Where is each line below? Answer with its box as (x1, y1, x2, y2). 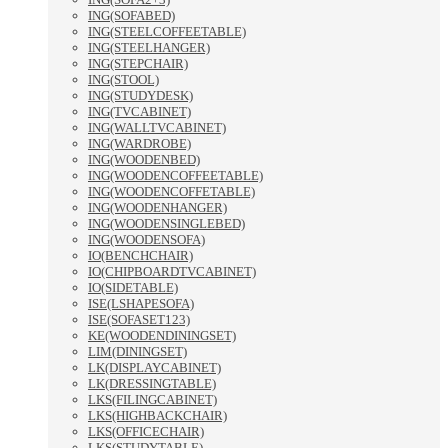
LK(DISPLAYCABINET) (88, 360, 221, 376)
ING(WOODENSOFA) (88, 232, 205, 248)
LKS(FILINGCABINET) (88, 392, 217, 408)
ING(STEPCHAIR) (88, 56, 188, 72)
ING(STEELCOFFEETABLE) (88, 24, 246, 40)
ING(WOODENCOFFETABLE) (88, 184, 255, 200)
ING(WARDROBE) (88, 136, 191, 152)
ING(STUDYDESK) (88, 88, 193, 104)
